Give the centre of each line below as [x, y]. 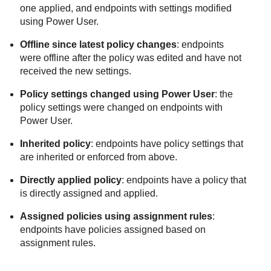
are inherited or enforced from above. [99, 157]
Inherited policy [56, 144]
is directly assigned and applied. [89, 194]
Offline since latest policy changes [99, 45]
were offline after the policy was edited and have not [131, 58]
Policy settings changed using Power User [118, 94]
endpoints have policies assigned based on [113, 230]
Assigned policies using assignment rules [116, 217]
